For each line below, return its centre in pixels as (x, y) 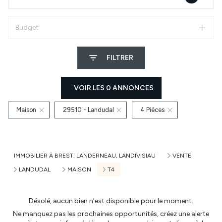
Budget (27, 28)
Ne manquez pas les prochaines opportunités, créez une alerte (111, 214)
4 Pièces (153, 110)
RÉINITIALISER (120, 129)
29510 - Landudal (88, 110)
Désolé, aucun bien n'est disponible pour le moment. (111, 201)
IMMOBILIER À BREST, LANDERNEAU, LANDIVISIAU (85, 156)
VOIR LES (90, 88)
